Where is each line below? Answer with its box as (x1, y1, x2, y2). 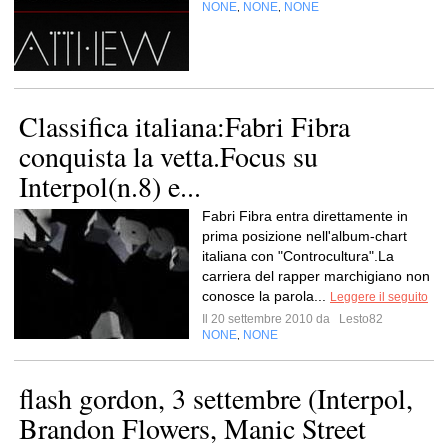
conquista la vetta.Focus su (19, 137, 318, 175)
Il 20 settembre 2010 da (202, 312, 336, 326)
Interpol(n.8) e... (19, 167, 201, 205)
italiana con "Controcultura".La (202, 248, 394, 264)
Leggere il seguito (330, 290, 428, 304)
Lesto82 (336, 312, 383, 326)
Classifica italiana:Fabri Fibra (19, 107, 350, 145)
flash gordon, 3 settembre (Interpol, (19, 379, 413, 417)
